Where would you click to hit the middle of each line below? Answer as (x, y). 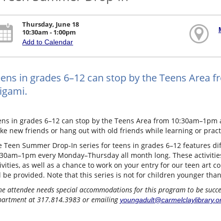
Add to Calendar (48, 42)
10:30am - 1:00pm (49, 32)
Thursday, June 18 (51, 24)
